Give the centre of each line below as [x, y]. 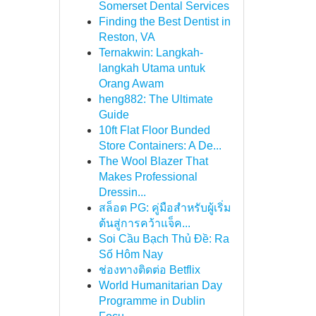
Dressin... [122, 192]
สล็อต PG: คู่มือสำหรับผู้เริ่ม [164, 208]
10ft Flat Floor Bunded [154, 130]
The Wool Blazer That [153, 161]
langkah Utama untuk [152, 68]
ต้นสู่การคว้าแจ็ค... [144, 223]
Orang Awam [131, 84]
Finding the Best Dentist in [164, 22]
